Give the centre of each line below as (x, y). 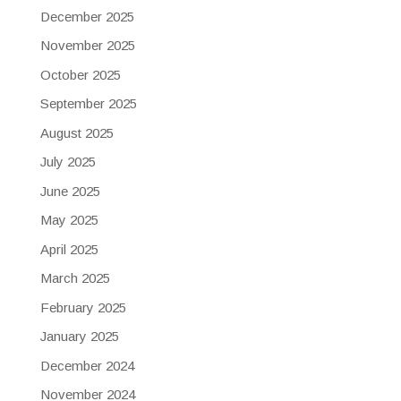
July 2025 (68, 162)
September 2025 (88, 104)
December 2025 (87, 16)
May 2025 (69, 220)
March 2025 (75, 278)
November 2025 (87, 46)
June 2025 (70, 191)
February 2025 (83, 307)
